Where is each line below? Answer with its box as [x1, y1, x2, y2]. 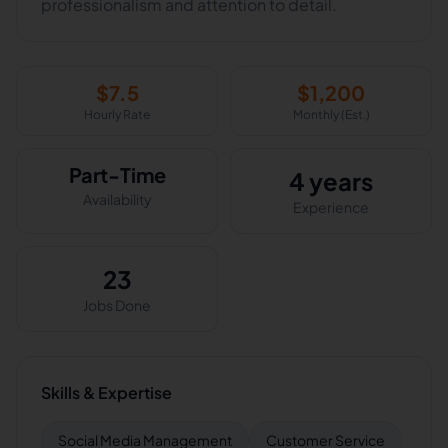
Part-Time [68, 162, 166, 187]
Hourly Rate [84, 107, 150, 122]
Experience [293, 198, 369, 216]
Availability [82, 190, 152, 208]
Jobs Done [83, 296, 151, 314]
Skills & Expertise [41, 382, 172, 403]
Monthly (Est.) [292, 107, 370, 122]
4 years [289, 166, 373, 196]
